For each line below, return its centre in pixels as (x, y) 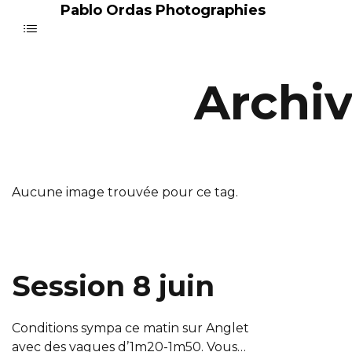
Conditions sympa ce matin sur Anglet (130, 328)
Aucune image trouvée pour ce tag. (125, 192)
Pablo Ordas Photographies (163, 10)
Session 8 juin (113, 286)
